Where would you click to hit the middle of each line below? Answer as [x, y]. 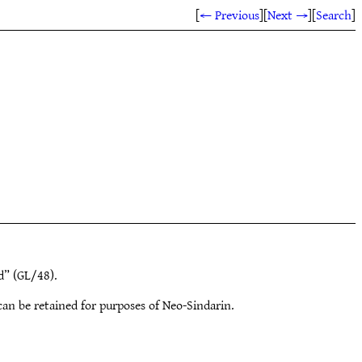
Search [334, 15]
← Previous [229, 15]
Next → [288, 15]
